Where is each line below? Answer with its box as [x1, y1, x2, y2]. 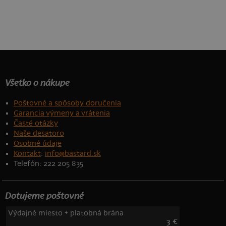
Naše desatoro [13, 129, 64, 138]
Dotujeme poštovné [4, 190, 83, 201]
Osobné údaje [13, 139, 62, 148]
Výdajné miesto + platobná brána [8, 208, 124, 217]
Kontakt [13, 149, 41, 158]
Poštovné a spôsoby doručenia [13, 99, 121, 107]
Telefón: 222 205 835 [13, 159, 83, 168]
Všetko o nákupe [4, 77, 69, 88]
